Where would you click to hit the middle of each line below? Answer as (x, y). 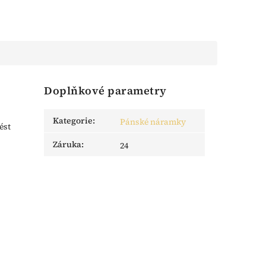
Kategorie (73, 121)
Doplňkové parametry (105, 91)
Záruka (67, 145)
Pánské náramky (153, 122)
